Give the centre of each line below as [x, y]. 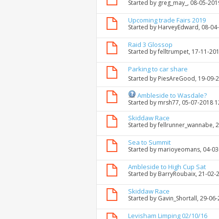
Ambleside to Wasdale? [172, 96]
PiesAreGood [176, 79]
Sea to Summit [149, 142]
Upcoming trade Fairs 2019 [167, 20]
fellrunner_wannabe [185, 125]
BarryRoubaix [177, 174]
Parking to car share [158, 69]
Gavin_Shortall [177, 198]
